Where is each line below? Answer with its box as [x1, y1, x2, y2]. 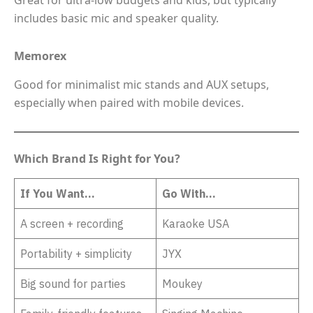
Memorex [14, 48, 66, 64]
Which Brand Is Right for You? [14, 150, 180, 166]
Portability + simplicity [20, 246, 132, 261]
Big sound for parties [20, 276, 126, 291]
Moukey [162, 276, 203, 291]
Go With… [162, 186, 216, 201]
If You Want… [20, 186, 95, 201]
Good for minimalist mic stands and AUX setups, [14, 76, 269, 92]
